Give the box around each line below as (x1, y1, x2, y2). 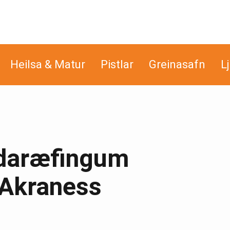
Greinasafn (149, 58, 205, 71)
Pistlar (101, 58, 133, 71)
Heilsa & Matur (10, 58, 85, 71)
